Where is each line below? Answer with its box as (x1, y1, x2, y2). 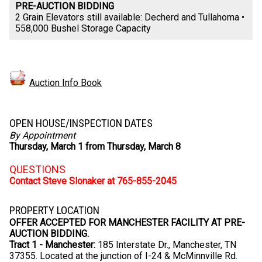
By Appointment (9, 130, 75, 142)
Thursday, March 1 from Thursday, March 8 (9, 141, 181, 153)
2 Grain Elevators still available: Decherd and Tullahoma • (15, 12, 244, 23)
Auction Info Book (29, 77, 102, 89)
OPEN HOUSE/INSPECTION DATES (9, 117, 153, 130)
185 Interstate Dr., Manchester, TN (95, 239, 236, 251)
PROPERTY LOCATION (9, 204, 99, 218)
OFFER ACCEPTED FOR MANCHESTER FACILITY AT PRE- (9, 217, 245, 229)
